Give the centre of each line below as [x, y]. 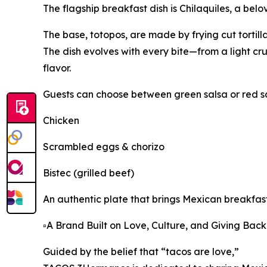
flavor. [57, 68]
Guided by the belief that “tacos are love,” [141, 252]
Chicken [61, 121]
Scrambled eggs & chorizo [104, 147]
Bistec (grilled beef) [89, 173]
